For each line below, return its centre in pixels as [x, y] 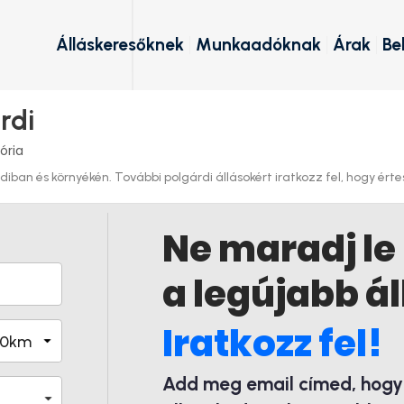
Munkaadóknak [258, 45]
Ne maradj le [279, 249]
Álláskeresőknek [120, 45]
